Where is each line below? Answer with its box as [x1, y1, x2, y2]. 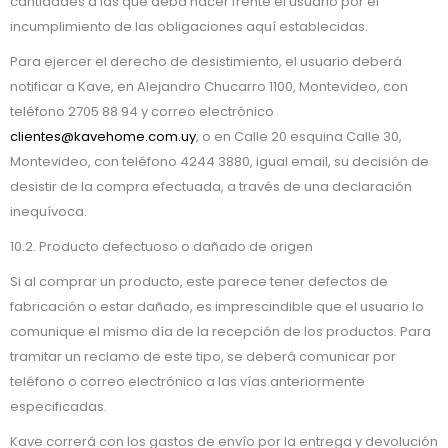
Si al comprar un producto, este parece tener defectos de [10, 272, 388, 291]
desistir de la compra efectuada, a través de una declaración [10, 177, 412, 196]
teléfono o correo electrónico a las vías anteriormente [10, 372, 365, 391]
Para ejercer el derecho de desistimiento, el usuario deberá [10, 52, 402, 71]
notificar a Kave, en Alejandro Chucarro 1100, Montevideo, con [10, 77, 408, 96]
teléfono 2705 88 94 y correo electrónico [10, 102, 274, 121]
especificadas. [10, 397, 107, 416]
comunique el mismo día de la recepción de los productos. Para [10, 322, 431, 341]
